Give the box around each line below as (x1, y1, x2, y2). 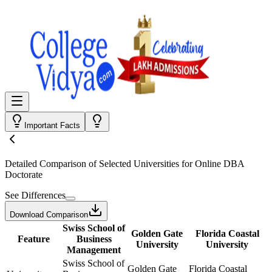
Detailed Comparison (5, 158, 86, 169)
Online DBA (195, 158, 244, 169)
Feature (17, 234, 50, 244)
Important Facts (24, 121, 80, 130)
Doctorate (5, 169, 42, 180)
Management (67, 245, 121, 255)
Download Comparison (10, 210, 88, 219)
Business (76, 234, 112, 244)
